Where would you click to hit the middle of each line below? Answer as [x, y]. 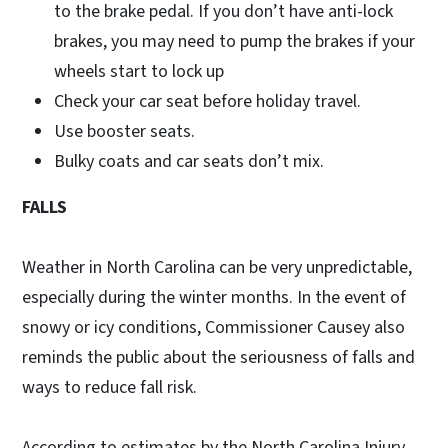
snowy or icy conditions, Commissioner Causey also [213, 328]
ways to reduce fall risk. [109, 388]
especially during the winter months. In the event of [214, 298]
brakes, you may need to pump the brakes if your [234, 42]
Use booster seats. [124, 132]
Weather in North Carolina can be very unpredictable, [217, 268]
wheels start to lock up [139, 72]
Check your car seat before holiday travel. [209, 102]
